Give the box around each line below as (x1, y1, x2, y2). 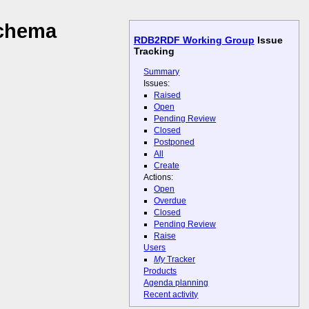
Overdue (154, 196, 187, 206)
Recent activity (143, 290, 199, 300)
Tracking (133, 46, 175, 57)
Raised (154, 90, 181, 100)
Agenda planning (143, 278, 209, 288)
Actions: (143, 172, 174, 182)
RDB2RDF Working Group (133, 34, 255, 46)
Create (154, 160, 180, 170)
